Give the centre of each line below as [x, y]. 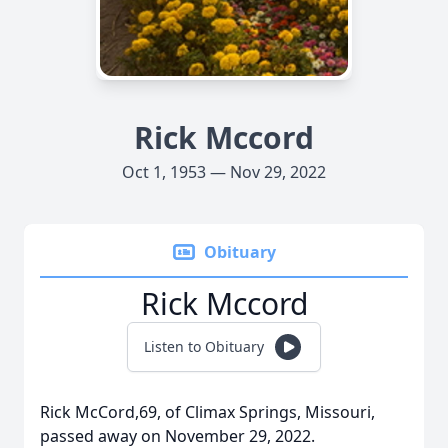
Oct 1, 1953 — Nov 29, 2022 [224, 172]
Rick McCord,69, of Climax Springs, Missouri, [207, 412]
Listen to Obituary [204, 346]
